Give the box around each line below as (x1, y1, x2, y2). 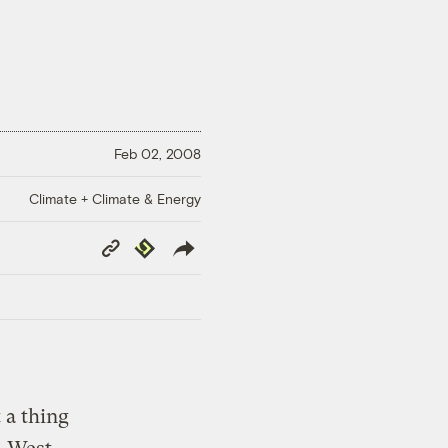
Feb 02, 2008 (114, 145, 201, 163)
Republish (130, 235, 193, 253)
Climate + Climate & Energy (29, 189, 201, 207)
